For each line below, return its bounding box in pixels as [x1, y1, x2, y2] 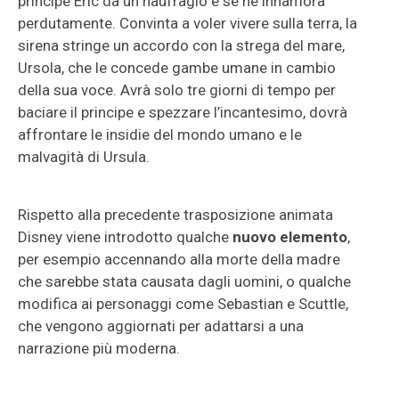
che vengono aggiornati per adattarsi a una [18, 317, 304, 335]
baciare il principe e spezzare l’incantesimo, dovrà [18, 103, 347, 121]
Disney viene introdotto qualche [18, 228, 232, 246]
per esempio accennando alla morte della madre [18, 250, 340, 268]
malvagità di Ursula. [18, 148, 150, 166]
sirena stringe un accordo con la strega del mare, [18, 37, 345, 54]
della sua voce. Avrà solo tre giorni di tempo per [18, 81, 336, 99]
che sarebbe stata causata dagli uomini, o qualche [18, 273, 351, 290]
